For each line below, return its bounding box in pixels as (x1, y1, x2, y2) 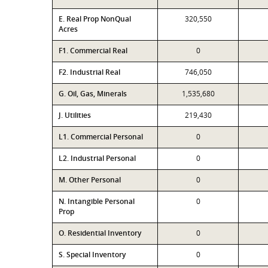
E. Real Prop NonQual (59, 14, 131, 24)
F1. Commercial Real (59, 45, 127, 56)
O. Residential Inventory (59, 228, 141, 238)
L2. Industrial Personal (59, 153, 136, 163)
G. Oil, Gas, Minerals (59, 89, 127, 99)
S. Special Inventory (59, 249, 126, 260)
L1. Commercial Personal (59, 132, 143, 142)
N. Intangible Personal (59, 196, 135, 206)
